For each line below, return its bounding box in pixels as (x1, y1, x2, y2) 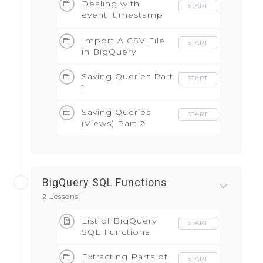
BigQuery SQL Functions (42, 176, 167, 189)
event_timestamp (82, 9, 163, 21)
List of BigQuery (82, 215, 157, 227)
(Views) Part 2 (82, 118, 145, 129)
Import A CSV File (82, 35, 165, 46)
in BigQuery (82, 46, 136, 58)
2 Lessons (42, 192, 79, 201)
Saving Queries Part (82, 71, 173, 82)
